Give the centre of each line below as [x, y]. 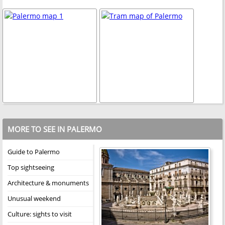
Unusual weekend [34, 198]
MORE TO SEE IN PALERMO [55, 129]
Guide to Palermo [34, 151]
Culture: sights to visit [40, 214]
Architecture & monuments [48, 183]
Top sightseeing [31, 167]
